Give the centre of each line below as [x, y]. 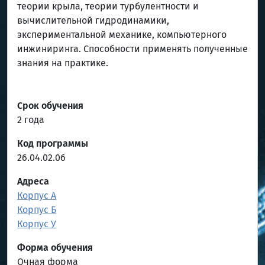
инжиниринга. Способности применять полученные [132, 49]
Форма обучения [55, 248]
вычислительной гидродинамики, [93, 20]
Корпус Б [37, 210]
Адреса [33, 181]
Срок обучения [50, 106]
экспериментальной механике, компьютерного [122, 35]
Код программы [53, 143]
